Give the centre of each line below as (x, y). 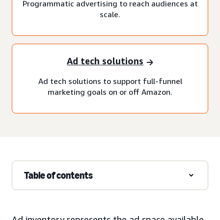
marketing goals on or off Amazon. (110, 92)
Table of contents (58, 175)
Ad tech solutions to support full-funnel (110, 81)
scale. (110, 14)
